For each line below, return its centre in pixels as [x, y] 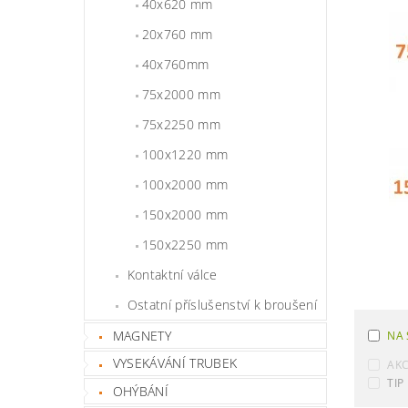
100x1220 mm [185, 154]
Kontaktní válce [172, 274]
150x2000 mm [185, 214]
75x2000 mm [181, 94]
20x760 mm [177, 34]
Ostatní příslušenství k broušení [222, 304]
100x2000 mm [185, 184]
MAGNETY [142, 335]
